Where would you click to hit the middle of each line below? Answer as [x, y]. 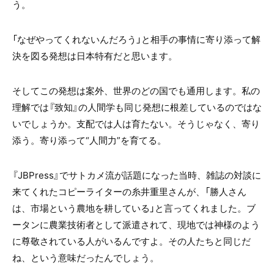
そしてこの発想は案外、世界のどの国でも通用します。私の [136, 90]
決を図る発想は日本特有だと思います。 [95, 55]
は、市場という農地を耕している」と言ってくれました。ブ [134, 208]
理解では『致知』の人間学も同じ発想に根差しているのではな [137, 107]
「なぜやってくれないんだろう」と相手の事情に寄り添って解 [136, 39]
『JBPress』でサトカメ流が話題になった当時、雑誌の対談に [137, 175]
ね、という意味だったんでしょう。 [86, 257]
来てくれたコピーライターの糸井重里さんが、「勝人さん [129, 191]
